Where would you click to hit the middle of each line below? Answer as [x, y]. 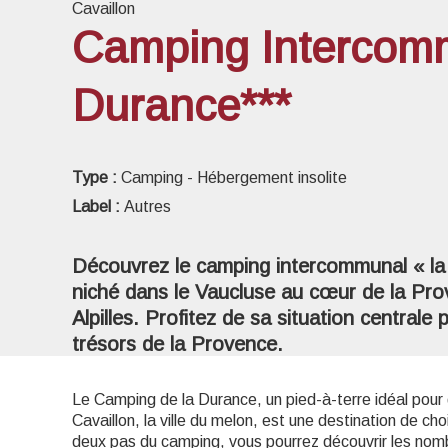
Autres [147, 206]
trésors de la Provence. [177, 344]
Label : [98, 206]
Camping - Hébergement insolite [234, 177]
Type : [96, 177]
